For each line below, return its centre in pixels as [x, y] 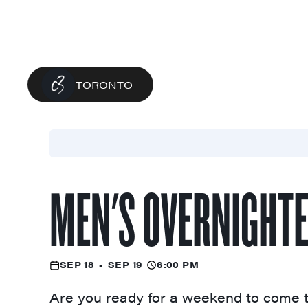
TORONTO [104, 84]
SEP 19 [125, 265]
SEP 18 [77, 265]
